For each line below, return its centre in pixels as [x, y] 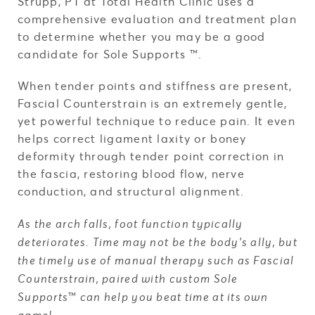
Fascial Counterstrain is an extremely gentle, [153, 103]
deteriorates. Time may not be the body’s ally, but [157, 242]
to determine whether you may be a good [142, 36]
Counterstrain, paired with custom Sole [128, 279]
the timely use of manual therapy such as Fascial [156, 261]
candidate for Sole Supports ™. [112, 54]
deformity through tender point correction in [151, 156]
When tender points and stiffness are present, [155, 85]
